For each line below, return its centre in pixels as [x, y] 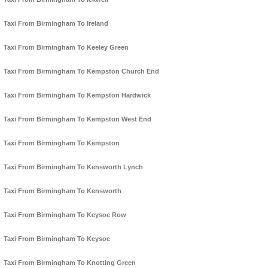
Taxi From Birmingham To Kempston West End [77, 119]
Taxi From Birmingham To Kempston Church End [81, 71]
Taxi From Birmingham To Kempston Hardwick [77, 95]
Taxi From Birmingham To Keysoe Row [65, 215]
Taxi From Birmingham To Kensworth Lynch [73, 167]
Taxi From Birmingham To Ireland [56, 24]
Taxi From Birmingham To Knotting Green [70, 263]
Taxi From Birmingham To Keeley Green [66, 48]
